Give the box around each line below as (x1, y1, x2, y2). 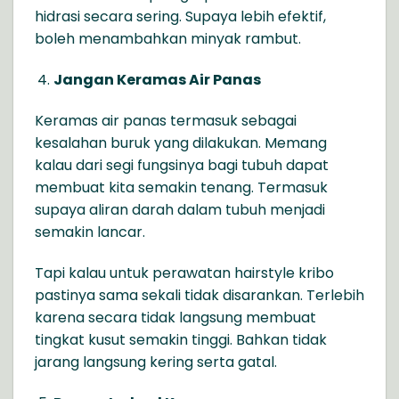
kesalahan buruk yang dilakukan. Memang (35, 133, 327, 153)
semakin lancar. (35, 222, 145, 242)
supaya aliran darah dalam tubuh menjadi (35, 199, 325, 220)
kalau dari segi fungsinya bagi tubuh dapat (35, 155, 329, 175)
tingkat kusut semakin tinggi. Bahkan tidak (35, 329, 327, 350)
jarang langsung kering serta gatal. (35, 351, 277, 372)
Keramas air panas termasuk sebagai (35, 110, 297, 131)
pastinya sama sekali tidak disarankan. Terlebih (35, 284, 364, 305)
